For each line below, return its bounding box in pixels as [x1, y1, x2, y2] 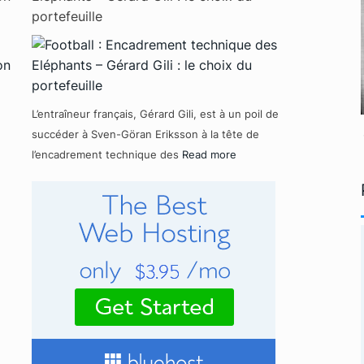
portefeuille [31, 7, 102, 24]
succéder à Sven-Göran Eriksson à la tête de [31, 127, 259, 141]
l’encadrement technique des [31, 147, 182, 161]
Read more [181, 147, 236, 161]
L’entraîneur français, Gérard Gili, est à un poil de [31, 106, 279, 120]
